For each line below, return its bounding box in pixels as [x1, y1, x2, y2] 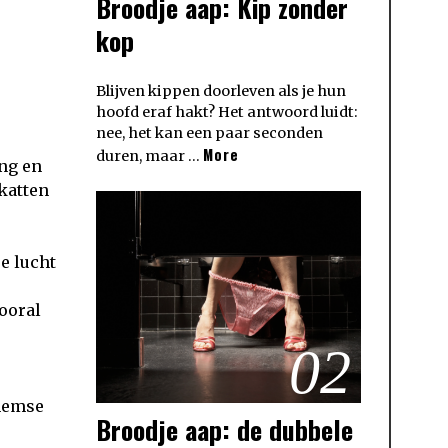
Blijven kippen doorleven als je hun [96, 82, 346, 101]
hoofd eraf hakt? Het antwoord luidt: [96, 103, 358, 122]
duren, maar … [96, 147, 203, 166]
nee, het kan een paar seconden [96, 124, 323, 143]
